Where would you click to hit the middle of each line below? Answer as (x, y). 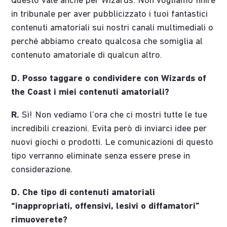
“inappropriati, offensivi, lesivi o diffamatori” (106, 207)
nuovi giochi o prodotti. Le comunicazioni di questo (112, 142)
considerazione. (42, 170)
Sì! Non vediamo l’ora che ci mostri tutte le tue (113, 115)
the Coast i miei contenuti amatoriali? (90, 92)
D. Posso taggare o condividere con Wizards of (109, 79)
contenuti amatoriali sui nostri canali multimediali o (112, 28)
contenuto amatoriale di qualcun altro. (87, 56)
